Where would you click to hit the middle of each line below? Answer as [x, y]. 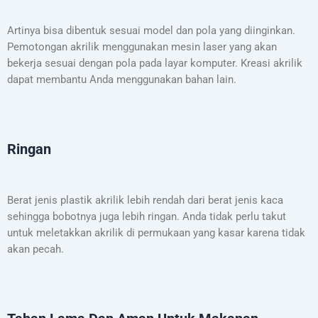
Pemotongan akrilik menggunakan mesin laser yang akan [142, 47]
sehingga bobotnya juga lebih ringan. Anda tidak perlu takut [147, 216]
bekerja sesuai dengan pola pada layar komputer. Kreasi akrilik [155, 64]
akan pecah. [35, 249]
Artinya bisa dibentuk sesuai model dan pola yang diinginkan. [151, 31]
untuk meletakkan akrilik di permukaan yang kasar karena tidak [156, 232]
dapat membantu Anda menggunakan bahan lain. [122, 80]
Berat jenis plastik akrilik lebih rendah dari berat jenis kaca [145, 200]
